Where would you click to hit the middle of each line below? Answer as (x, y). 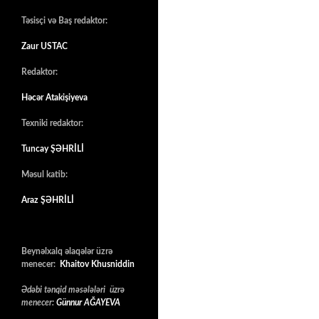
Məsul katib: (45, 174)
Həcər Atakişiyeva (54, 97)
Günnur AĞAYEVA (88, 302)
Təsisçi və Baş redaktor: (67, 20)
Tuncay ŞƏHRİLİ (53, 148)
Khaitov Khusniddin (97, 264)
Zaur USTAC (45, 46)
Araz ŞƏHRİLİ (48, 200)
